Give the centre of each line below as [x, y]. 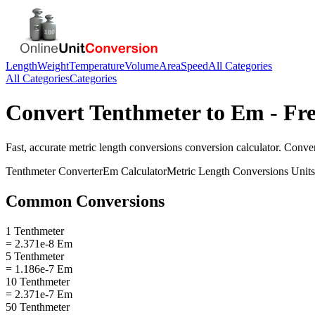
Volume [142, 66]
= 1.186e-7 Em [39, 269]
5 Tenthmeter [35, 256]
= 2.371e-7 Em [39, 294]
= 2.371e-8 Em [39, 243]
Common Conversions [85, 201]
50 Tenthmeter [38, 307]
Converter [79, 171]
